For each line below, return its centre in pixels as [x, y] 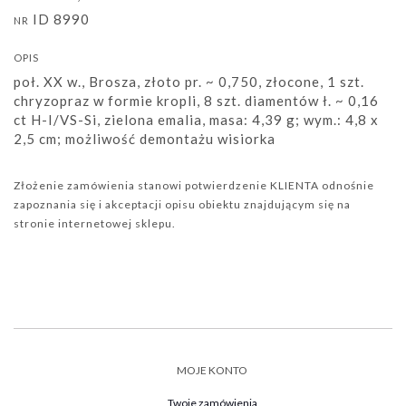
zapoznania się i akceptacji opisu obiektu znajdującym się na [182, 204]
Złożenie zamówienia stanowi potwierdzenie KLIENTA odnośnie [194, 185]
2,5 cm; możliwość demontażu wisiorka [145, 138]
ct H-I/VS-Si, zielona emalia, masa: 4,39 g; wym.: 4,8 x [196, 119]
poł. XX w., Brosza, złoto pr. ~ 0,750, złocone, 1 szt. [189, 81]
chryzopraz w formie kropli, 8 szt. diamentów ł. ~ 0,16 [196, 100]
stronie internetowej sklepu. [95, 223]
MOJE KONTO [212, 370]
